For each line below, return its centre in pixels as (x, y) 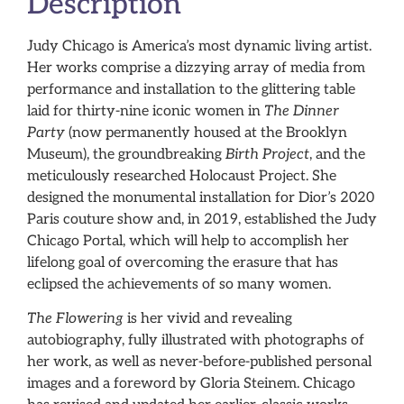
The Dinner (302, 111)
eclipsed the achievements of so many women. (179, 284)
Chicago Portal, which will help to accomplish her (188, 241)
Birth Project (267, 154)
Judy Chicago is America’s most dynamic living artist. (199, 46)
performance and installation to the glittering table (191, 89)
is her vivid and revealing (208, 319)
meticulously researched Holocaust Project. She (182, 176)
